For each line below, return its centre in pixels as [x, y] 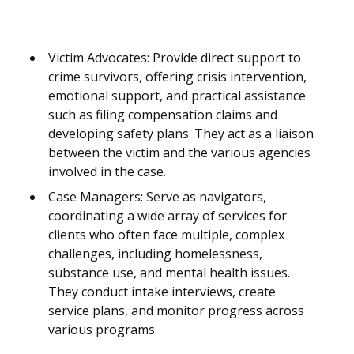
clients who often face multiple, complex [166, 235]
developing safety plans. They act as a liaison [181, 134]
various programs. [103, 330]
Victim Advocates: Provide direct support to [175, 58]
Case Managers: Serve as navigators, [157, 197]
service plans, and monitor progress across [176, 311]
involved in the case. [107, 172]
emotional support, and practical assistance [177, 96]
